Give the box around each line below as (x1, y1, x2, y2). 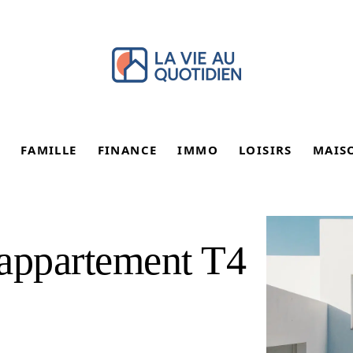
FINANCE (97, 142, 158, 158)
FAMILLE (20, 142, 77, 158)
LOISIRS (239, 142, 292, 158)
